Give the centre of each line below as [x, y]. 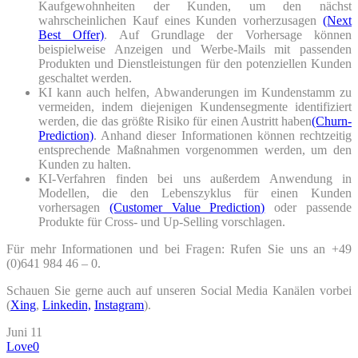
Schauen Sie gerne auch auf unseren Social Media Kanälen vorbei [179, 290]
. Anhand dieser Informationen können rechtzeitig [223, 135]
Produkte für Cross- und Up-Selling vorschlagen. [163, 221]
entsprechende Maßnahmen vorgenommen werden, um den [195, 149]
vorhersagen [74, 207]
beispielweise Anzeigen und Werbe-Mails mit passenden [195, 49]
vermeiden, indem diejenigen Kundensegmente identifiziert [195, 106]
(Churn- [332, 121]
